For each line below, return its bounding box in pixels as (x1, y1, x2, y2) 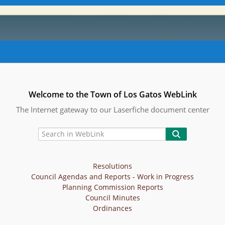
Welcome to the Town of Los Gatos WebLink (28, 88, 197, 100)
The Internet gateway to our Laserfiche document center (16, 104, 209, 115)
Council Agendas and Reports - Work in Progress (31, 171, 194, 181)
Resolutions (93, 161, 132, 171)
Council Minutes (85, 192, 140, 202)
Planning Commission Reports (62, 182, 163, 192)
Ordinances (93, 203, 132, 213)
